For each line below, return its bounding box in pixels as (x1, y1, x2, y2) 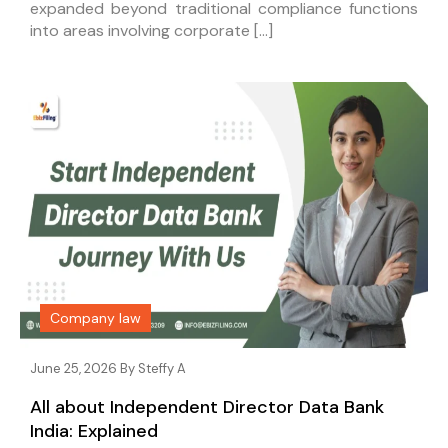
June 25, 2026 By (30, 359, 138, 377)
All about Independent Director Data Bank (30, 394, 384, 419)
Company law (50, 308, 141, 327)
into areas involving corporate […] (30, 20, 273, 42)
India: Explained (30, 418, 158, 443)
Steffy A (138, 359, 186, 377)
